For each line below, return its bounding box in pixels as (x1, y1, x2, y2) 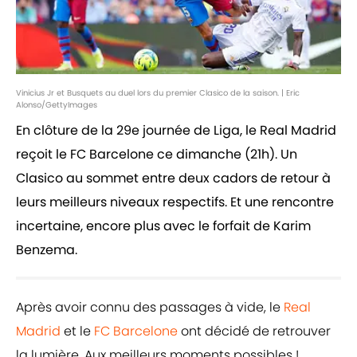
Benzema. (16, 241, 77, 260)
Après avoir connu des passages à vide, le (16, 298, 284, 317)
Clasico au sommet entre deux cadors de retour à (16, 169, 331, 188)
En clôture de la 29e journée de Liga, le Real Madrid (16, 121, 336, 140)
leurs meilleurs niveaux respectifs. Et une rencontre (16, 193, 334, 212)
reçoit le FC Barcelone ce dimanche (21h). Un (16, 145, 297, 164)
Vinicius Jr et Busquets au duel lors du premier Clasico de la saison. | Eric (16, 87, 300, 100)
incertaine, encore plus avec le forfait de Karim (16, 217, 311, 236)
